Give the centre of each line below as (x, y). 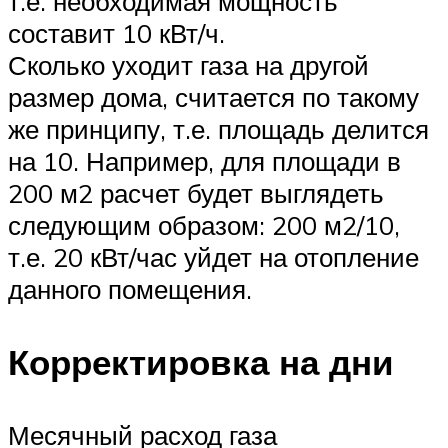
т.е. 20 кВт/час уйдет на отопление (213, 256)
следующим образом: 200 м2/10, (204, 224)
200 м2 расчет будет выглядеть (196, 192)
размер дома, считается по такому (213, 96)
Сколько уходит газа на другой (188, 64)
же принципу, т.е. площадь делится (218, 128)
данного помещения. (130, 288)
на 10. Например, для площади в (204, 160)
